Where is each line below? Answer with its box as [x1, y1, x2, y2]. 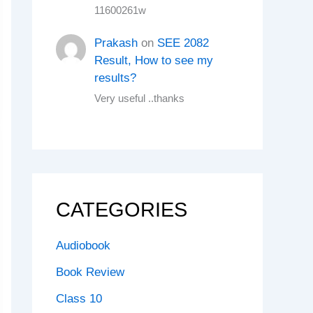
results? [94, 71, 137, 85]
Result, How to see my [94, 54, 214, 68]
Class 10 [56, 291, 102, 305]
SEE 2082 [157, 36, 210, 50]
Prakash [94, 36, 138, 50]
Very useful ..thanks [94, 93, 185, 105]
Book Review [56, 265, 124, 279]
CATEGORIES [56, 198, 187, 221]
